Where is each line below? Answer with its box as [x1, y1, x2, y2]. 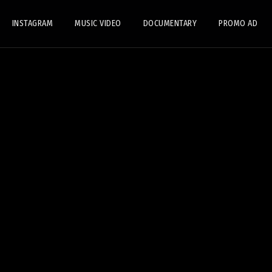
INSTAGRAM [12, 18, 53, 29]
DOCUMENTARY [143, 18, 197, 29]
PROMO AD [219, 18, 258, 29]
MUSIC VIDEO [75, 18, 121, 29]
